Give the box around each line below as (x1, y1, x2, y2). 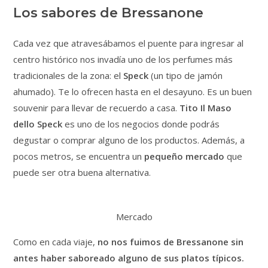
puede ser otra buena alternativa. (13, 166, 151, 178)
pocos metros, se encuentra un (13, 150, 145, 162)
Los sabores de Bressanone (13, 4, 204, 21)
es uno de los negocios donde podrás (62, 117, 220, 130)
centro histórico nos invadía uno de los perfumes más (13, 53, 233, 65)
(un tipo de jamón (148, 69, 223, 81)
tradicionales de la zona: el (13, 69, 124, 81)
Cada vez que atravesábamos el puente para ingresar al (13, 36, 244, 49)
